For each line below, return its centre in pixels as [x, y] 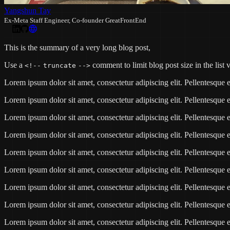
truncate [60, 65]
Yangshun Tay [27, 10]
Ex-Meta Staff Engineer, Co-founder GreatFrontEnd [75, 20]
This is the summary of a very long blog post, [77, 47]
